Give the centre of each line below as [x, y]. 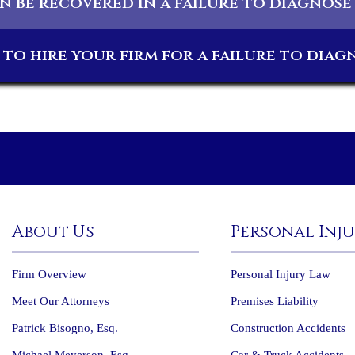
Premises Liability [275, 301]
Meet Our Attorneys [60, 301]
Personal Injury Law [281, 274]
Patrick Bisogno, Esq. [65, 328]
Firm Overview [49, 274]
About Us [53, 232]
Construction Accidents [288, 328]
